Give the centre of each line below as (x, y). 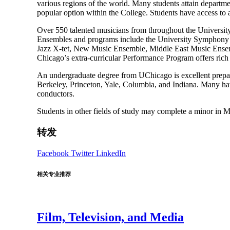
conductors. (56, 94)
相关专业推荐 (54, 174)
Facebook (54, 153)
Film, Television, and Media (110, 217)
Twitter (83, 153)
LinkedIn (111, 153)
